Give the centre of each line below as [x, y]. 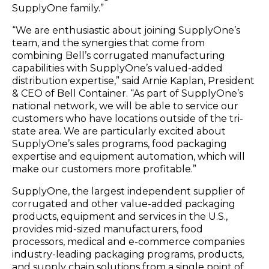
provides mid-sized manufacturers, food [107, 229]
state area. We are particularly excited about [119, 131]
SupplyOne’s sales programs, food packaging [119, 144]
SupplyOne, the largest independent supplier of [128, 191]
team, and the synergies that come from [108, 43]
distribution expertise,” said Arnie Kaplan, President [133, 80]
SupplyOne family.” [58, 8]
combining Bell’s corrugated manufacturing [119, 55]
